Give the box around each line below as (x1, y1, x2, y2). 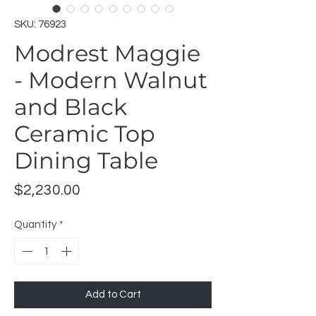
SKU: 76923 (14, 18, 66, 30)
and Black (14, 92, 127, 121)
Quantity (14, 219, 56, 230)
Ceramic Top (14, 119, 155, 147)
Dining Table (14, 146, 158, 174)
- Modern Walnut (14, 66, 207, 94)
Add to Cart (85, 289, 141, 300)
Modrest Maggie (14, 39, 200, 67)
